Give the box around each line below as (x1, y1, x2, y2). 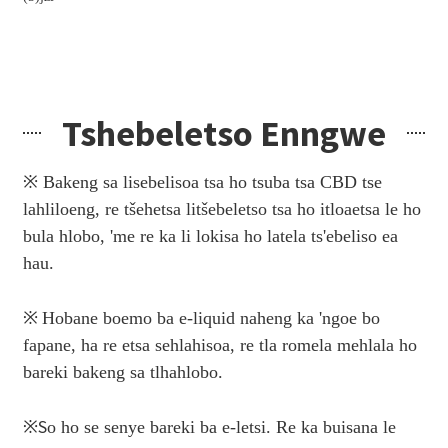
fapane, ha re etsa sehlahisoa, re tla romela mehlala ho (22, 334, 417, 355)
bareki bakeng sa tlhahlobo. (22, 361, 223, 382)
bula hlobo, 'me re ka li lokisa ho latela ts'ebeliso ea (22, 225, 398, 246)
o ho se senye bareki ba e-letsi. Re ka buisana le (46, 416, 396, 437)
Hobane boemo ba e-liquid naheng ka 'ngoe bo (41, 307, 380, 328)
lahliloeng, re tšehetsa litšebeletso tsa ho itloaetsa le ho (22, 198, 421, 219)
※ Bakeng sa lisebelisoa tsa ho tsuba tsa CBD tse (22, 171, 382, 192)
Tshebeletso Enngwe (62, 110, 386, 156)
